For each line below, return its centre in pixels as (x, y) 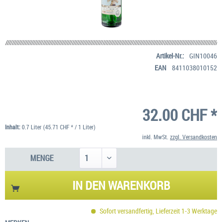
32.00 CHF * (180, 114)
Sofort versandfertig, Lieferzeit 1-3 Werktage (158, 211)
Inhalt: (13, 127)
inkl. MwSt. (156, 137)
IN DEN (89, 185)
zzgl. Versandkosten (194, 137)
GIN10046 (203, 55)
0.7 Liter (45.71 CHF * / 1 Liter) (59, 127)
